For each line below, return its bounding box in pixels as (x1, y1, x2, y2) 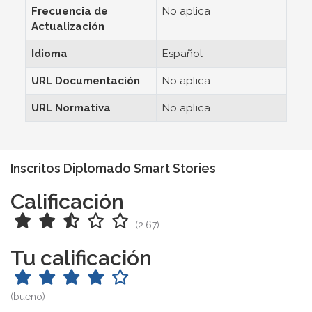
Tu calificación (10, 246, 152, 270)
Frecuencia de (31, 5, 108, 17)
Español (162, 47, 203, 60)
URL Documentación (31, 75, 140, 87)
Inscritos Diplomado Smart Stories (10, 161, 216, 175)
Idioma (31, 47, 68, 60)
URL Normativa (31, 102, 111, 114)
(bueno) (10, 291, 45, 302)
